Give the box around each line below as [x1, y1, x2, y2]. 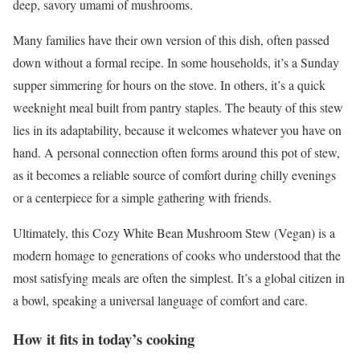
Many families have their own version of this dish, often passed [13, 31, 329, 48]
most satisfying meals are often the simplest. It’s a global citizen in [13, 268, 345, 286]
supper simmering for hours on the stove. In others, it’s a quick [13, 76, 325, 93]
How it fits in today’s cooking [13, 328, 194, 350]
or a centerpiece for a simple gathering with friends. [13, 188, 272, 206]
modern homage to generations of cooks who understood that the [13, 246, 341, 264]
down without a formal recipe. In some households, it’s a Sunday [13, 53, 339, 71]
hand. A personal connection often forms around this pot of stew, [13, 143, 340, 161]
